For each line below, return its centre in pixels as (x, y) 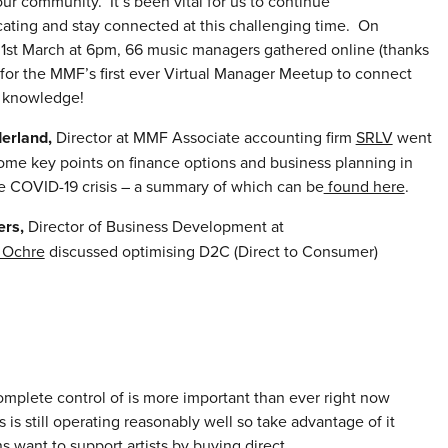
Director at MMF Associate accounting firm (203, 137)
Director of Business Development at (155, 226)
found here (364, 186)
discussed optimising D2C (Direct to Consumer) (211, 251)
